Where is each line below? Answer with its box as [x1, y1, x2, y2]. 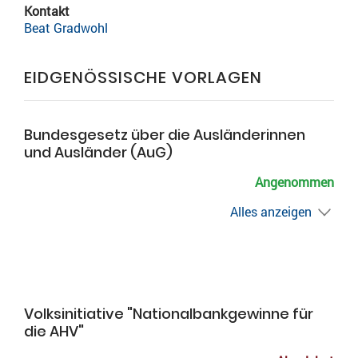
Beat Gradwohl [24, 19, 108, 36]
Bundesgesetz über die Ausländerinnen [24, 125, 305, 145]
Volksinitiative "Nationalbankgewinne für [24, 304, 313, 324]
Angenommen [255, 173, 334, 190]
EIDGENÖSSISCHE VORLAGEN [24, 66, 262, 89]
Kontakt [24, 2, 70, 19]
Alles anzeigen [230, 203, 312, 220]
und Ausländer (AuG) [24, 142, 173, 162]
